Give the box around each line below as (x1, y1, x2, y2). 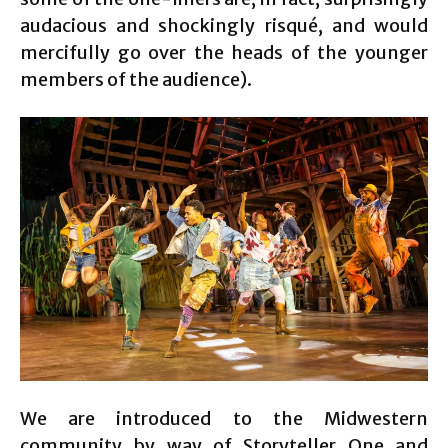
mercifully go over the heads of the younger (20, 40, 428, 64)
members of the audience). (20, 67, 252, 91)
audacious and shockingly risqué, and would (20, 13, 428, 37)
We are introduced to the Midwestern (20, 407, 428, 431)
